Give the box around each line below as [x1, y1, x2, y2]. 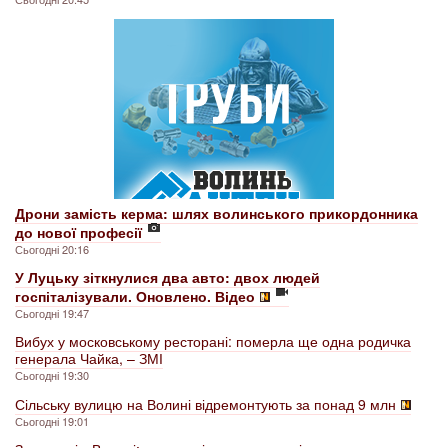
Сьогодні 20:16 [15, 240, 89, 257]
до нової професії [15, 221, 142, 242]
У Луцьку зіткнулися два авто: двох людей [15, 266, 320, 287]
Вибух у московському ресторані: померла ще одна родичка [15, 330, 411, 351]
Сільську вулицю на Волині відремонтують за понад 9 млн [15, 393, 396, 414]
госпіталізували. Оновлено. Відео [15, 285, 255, 306]
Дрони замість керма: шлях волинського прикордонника [15, 202, 418, 223]
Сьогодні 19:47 [15, 304, 89, 321]
